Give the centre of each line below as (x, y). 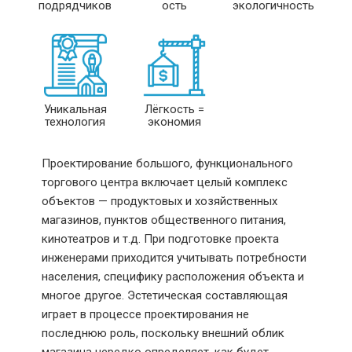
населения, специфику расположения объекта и (172, 276)
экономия (175, 121)
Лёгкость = (175, 109)
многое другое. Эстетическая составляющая (164, 295)
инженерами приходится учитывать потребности (174, 257)
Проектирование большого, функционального (167, 163)
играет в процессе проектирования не (145, 314)
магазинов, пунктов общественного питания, (163, 220)
